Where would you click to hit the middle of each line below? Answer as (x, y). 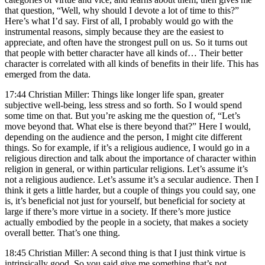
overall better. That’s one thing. (62, 232)
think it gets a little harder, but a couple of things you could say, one (130, 190)
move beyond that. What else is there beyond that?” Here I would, (128, 126)
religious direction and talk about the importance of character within (130, 158)
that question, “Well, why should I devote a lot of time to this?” (122, 10)
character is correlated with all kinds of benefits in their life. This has (132, 63)
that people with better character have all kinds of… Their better (124, 53)
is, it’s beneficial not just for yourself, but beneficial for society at (125, 201)
